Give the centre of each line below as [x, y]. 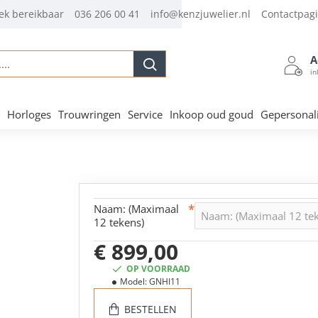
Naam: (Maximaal [136, 209]
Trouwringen [89, 114]
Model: [133, 281]
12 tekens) [119, 222]
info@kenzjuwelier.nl [200, 14]
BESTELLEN [150, 309]
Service [145, 114]
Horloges [29, 114]
